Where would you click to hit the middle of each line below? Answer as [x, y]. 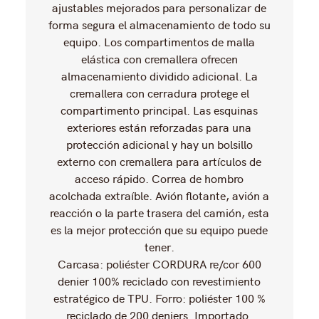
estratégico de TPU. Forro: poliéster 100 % [159, 297]
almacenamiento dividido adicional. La [159, 75]
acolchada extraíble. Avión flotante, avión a [159, 195]
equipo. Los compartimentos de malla [159, 41]
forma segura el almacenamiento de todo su [159, 24]
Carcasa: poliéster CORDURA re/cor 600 [159, 263]
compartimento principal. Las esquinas [159, 109]
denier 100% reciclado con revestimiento [159, 280]
